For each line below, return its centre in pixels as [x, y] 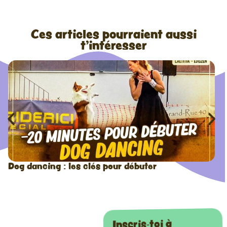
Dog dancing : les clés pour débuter [82, 165]
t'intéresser [113, 44]
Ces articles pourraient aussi [113, 33]
